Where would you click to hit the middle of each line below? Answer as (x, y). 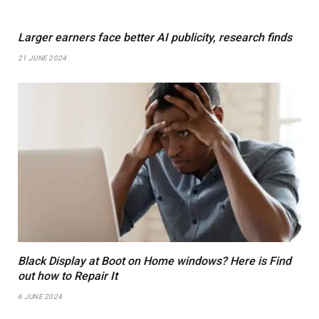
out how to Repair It (68, 276)
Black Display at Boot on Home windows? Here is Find (155, 261)
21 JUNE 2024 (42, 58)
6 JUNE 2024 (40, 296)
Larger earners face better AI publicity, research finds (155, 37)
